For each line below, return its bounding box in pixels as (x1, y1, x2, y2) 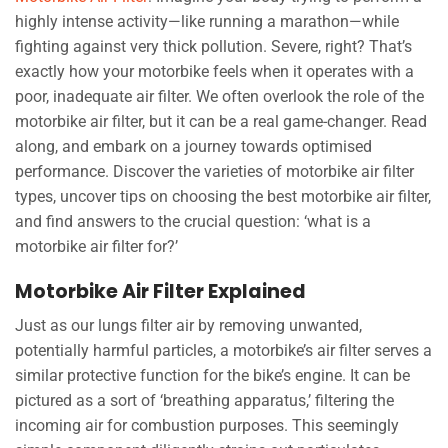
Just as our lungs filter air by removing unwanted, (15, 316, 362, 336)
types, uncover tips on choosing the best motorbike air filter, (15, 186, 431, 206)
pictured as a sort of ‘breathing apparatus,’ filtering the (15, 391, 394, 411)
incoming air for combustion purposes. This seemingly (15, 416, 399, 436)
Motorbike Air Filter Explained (15, 277, 306, 305)
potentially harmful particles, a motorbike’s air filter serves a (15, 341, 432, 361)
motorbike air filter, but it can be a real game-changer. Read (15, 111, 427, 131)
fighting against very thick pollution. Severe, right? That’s (15, 36, 412, 56)
